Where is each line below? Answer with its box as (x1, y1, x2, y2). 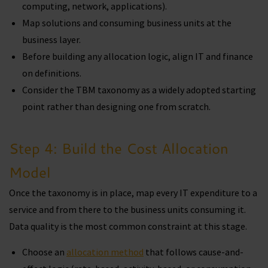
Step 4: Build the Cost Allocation (9, 138, 229, 159)
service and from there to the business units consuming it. (9, 203, 246, 216)
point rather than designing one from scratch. (22, 100, 211, 113)
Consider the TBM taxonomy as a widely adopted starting (22, 84, 256, 96)
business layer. (22, 33, 81, 46)
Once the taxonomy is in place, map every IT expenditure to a (9, 187, 257, 199)
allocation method (66, 245, 144, 258)
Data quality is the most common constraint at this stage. (9, 220, 249, 233)
